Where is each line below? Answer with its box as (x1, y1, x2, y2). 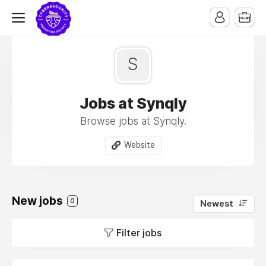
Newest (200, 198, 233, 209)
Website (123, 140, 155, 150)
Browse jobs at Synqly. (80, 115, 186, 127)
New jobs (12, 194, 65, 208)
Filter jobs (116, 226, 161, 239)
